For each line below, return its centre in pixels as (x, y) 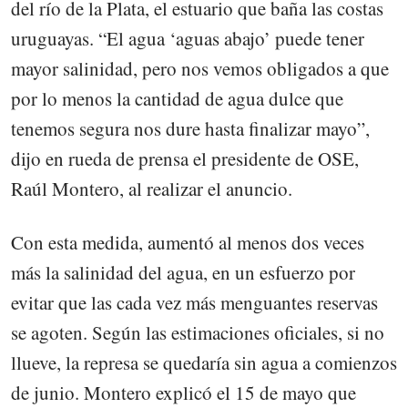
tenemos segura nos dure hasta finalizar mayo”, (190, 129)
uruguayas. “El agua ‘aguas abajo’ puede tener (188, 39)
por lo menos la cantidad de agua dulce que (177, 99)
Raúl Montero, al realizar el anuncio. (152, 189)
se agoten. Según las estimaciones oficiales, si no (198, 332)
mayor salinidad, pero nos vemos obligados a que (200, 69)
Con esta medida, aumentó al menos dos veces (188, 242)
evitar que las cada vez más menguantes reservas (194, 302)
